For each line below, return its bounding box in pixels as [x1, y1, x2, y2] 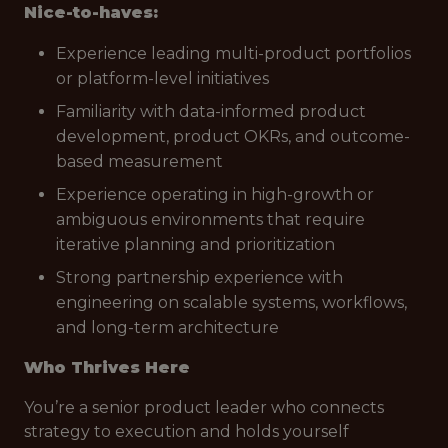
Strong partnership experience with [56, 268, 343, 287]
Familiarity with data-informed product [56, 102, 366, 121]
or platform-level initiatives [56, 69, 269, 88]
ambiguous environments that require [56, 210, 365, 229]
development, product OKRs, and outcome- [56, 127, 410, 146]
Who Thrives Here [24, 358, 190, 377]
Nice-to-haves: [24, 3, 158, 22]
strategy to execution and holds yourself [24, 422, 349, 441]
